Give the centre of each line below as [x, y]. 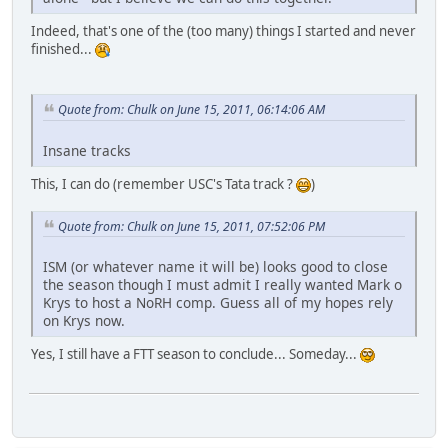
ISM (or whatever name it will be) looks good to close [215, 267]
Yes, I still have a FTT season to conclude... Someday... [195, 354]
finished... [63, 48]
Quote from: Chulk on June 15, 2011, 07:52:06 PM [191, 226]
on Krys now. [84, 321]
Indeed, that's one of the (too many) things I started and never [223, 30]
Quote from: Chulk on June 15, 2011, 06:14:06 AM [191, 109]
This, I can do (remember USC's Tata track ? [163, 183]
